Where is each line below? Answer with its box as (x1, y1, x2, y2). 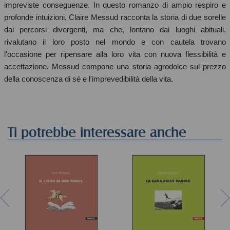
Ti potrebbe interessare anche (8, 124, 186, 141)
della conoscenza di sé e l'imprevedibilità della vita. (4, 74, 173, 84)
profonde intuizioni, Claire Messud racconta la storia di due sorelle (4, 13, 226, 22)
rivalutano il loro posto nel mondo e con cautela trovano (4, 37, 226, 47)
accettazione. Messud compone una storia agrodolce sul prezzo (4, 62, 226, 71)
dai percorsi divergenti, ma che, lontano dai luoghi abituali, (4, 25, 226, 34)
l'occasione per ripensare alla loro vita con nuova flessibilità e (4, 50, 226, 59)
